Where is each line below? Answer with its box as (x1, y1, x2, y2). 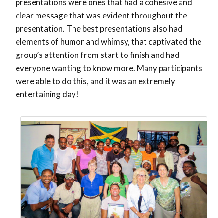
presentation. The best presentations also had (16, 23, 182, 34)
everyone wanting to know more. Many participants (16, 63, 202, 73)
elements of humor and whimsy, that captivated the (16, 36, 201, 47)
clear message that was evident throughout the (16, 10, 187, 21)
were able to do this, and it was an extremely (16, 76, 175, 87)
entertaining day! (16, 89, 79, 100)
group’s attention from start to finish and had (16, 50, 180, 60)
